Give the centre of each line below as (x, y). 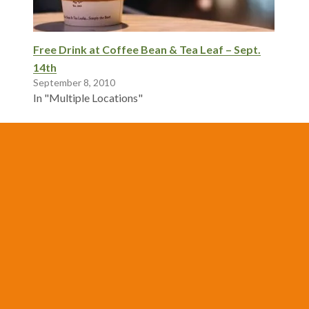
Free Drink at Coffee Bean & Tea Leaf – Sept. (147, 49)
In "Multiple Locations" (88, 97)
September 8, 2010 (74, 82)
